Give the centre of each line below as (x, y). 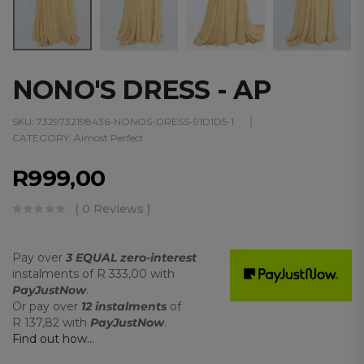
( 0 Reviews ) (113, 208)
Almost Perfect (109, 137)
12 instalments (124, 306)
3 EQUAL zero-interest (131, 257)
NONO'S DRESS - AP (142, 89)
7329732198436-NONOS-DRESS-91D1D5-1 (135, 121)
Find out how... (53, 338)
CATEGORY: (43, 137)
